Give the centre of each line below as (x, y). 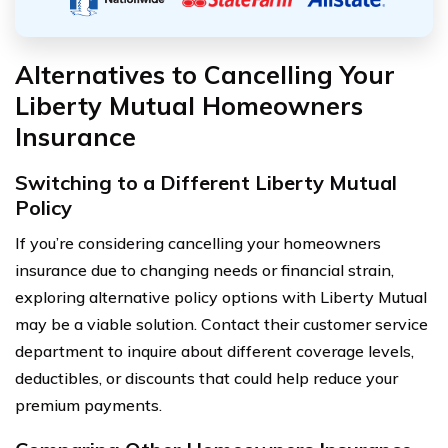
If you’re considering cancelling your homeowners (198, 242)
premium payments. (88, 404)
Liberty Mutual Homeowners (189, 105)
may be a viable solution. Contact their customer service (221, 323)
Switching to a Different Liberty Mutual (206, 182)
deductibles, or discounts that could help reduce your (206, 377)
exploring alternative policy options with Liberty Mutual (221, 296)
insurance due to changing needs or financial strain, (204, 269)
